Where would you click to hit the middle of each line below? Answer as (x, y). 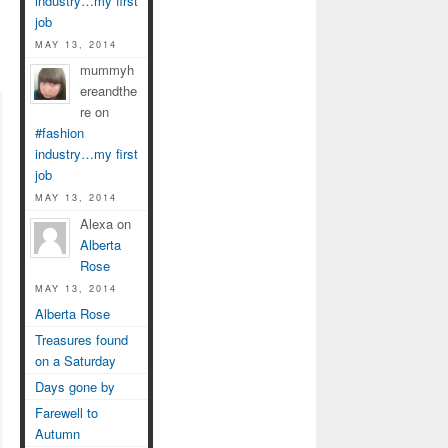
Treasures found (81, 340)
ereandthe (108, 91)
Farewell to (66, 412)
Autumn (57, 433)
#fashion (59, 133)
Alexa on (105, 224)
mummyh (107, 70)
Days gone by (75, 386)
